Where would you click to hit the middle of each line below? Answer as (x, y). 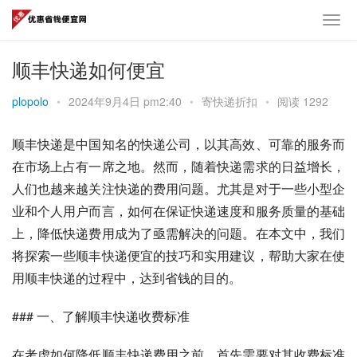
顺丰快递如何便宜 (88, 69)
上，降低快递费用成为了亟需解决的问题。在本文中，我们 (178, 233)
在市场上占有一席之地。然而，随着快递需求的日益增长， (178, 166)
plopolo (30, 101)
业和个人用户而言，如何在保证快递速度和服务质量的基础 (178, 211)
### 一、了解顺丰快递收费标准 (101, 316)
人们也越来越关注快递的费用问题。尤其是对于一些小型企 (178, 188)
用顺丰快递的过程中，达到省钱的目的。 (127, 278)
